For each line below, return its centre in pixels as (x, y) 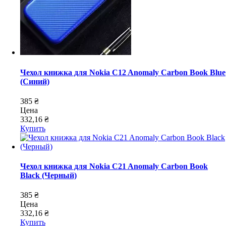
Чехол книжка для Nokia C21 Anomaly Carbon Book (114, 166)
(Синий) (35, 81)
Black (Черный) (48, 176)
